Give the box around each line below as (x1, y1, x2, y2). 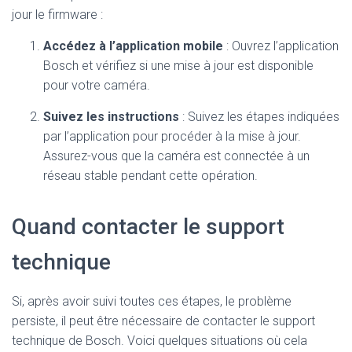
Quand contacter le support (12, 214, 284, 240)
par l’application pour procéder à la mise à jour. (43, 129, 301, 144)
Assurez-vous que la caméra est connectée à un (43, 148, 310, 163)
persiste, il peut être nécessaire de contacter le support (12, 313, 315, 328)
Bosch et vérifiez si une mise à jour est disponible (43, 58, 313, 73)
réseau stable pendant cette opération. (43, 168, 258, 183)
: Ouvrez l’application (223, 38, 339, 53)
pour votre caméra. (43, 78, 150, 93)
